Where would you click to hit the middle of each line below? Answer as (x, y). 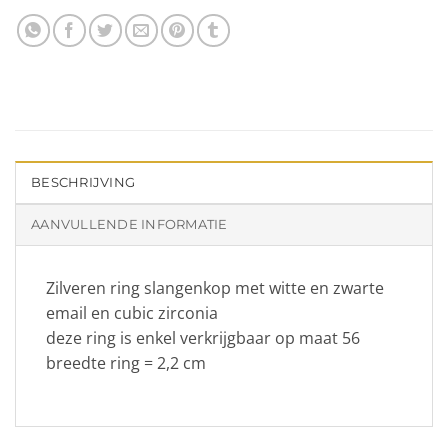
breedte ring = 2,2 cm (126, 362)
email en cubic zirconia (132, 312)
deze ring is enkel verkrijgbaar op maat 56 (203, 337)
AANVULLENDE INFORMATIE (129, 224)
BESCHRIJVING (83, 182)
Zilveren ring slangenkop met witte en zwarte (215, 287)
